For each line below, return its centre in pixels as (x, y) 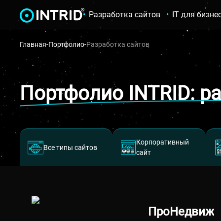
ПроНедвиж (181, 212)
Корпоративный (163, 142)
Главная (33, 44)
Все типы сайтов (70, 147)
